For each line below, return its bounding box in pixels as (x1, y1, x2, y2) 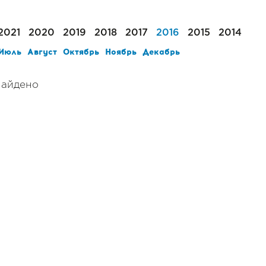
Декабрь (142, 47, 180, 56)
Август (27, 47, 57, 56)
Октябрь (63, 47, 99, 56)
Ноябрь (105, 47, 137, 56)
